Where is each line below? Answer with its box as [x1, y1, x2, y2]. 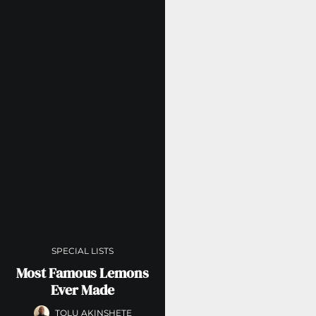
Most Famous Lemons [16, 262, 150, 283]
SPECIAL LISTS [51, 245, 114, 256]
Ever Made [51, 279, 115, 300]
